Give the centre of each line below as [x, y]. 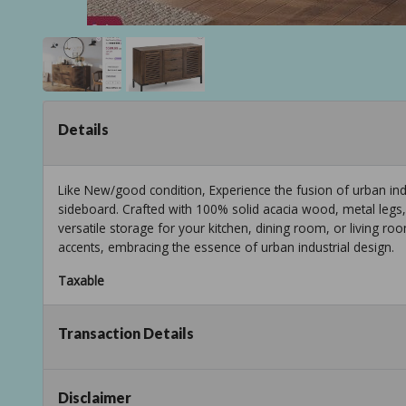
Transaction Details [126, 333]
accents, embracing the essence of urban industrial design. [226, 247]
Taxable [81, 281]
